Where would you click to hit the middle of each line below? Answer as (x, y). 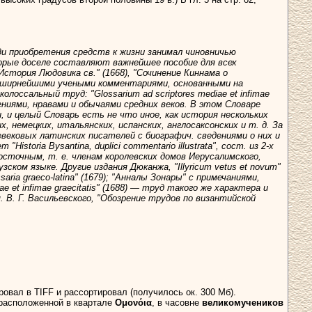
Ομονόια (133, 303)
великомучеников (243, 303)
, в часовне (177, 303)
